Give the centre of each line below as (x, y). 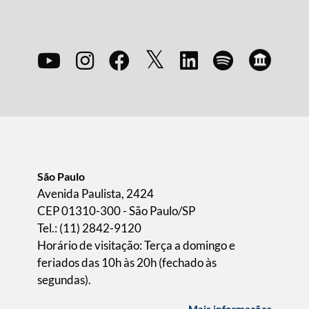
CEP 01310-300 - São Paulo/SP (116, 211)
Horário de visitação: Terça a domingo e (136, 245)
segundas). (64, 280)
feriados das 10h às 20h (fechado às (127, 262)
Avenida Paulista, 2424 (96, 193)
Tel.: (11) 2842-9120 (89, 228)
